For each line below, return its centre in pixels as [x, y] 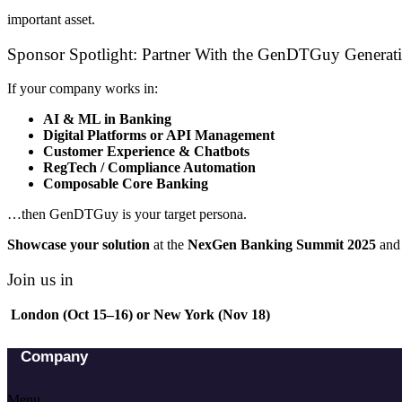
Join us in [40, 280]
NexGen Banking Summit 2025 [282, 245]
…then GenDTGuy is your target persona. [127, 214]
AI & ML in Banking [107, 119]
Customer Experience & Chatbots [146, 152]
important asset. [51, 20]
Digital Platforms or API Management [159, 135]
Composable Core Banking [126, 184]
